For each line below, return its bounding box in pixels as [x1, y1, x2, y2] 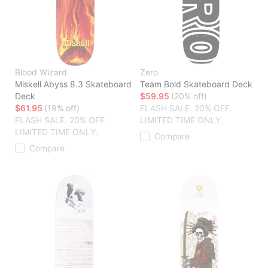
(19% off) [44, 103, 80, 114]
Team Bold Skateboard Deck [140, 79, 252, 90]
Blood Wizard [15, 67, 67, 78]
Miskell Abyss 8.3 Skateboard [15, 79, 132, 90]
